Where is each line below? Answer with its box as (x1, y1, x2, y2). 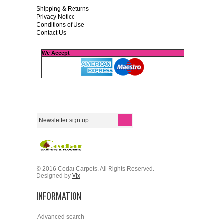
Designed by (37, 172, 72, 179)
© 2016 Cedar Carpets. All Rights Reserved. (37, 165, 154, 172)
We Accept (42, 49, 70, 56)
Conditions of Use (37, 21, 84, 28)
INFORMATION (37, 189, 81, 202)
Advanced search (37, 213, 84, 220)
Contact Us (37, 29, 66, 36)
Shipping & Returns (37, 5, 89, 12)
